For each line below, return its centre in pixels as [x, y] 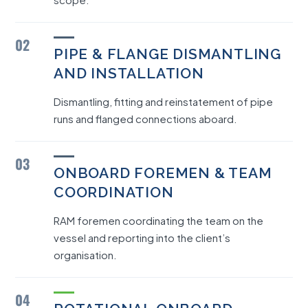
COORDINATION [114, 192]
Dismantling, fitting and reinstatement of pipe [163, 101]
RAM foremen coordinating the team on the [158, 220]
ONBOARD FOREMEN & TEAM [163, 173]
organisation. [85, 255]
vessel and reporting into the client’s [142, 238]
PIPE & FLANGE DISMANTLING [167, 54]
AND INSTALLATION [129, 73]
